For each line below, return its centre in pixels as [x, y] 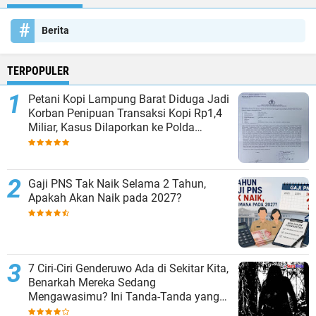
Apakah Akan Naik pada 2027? [105, 197]
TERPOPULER [38, 71]
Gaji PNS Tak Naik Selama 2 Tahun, [117, 183]
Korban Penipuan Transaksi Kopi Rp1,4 [125, 113]
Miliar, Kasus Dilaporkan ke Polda [111, 127]
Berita [55, 30]
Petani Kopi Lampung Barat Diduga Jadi [129, 99]
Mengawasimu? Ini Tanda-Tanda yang [124, 296]
